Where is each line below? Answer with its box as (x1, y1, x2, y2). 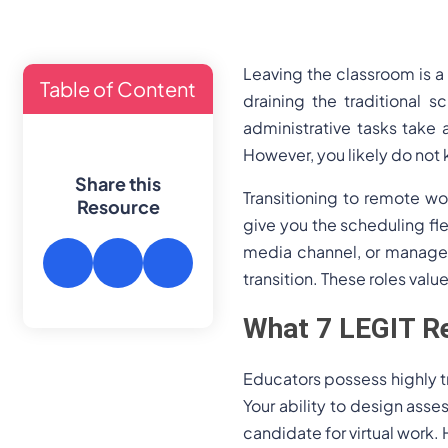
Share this (75, 172, 161, 195)
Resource (76, 195, 160, 218)
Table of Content (40, 76, 196, 101)
